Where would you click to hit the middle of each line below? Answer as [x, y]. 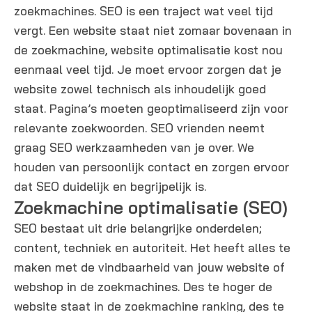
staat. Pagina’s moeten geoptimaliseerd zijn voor [151, 109]
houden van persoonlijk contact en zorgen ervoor [151, 167]
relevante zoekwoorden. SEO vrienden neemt [139, 128]
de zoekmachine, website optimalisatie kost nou [148, 50]
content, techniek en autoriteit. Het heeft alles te [152, 248]
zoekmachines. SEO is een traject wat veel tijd [143, 11]
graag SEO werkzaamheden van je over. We [134, 148]
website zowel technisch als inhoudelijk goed [140, 89]
